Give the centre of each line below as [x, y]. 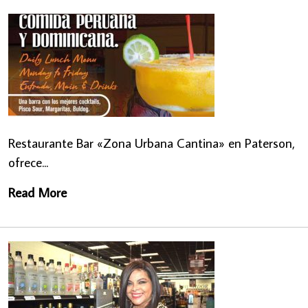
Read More [37, 192]
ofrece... [28, 162]
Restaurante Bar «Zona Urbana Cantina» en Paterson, [152, 142]
